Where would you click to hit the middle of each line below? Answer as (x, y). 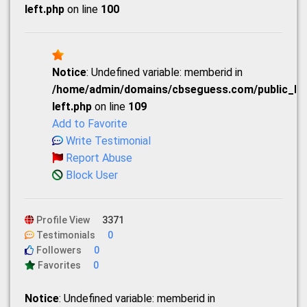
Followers (59, 250)
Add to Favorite (90, 124)
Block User (92, 175)
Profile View (63, 220)
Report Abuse (99, 158)
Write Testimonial (108, 141)
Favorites (59, 265)
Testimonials (66, 235)
